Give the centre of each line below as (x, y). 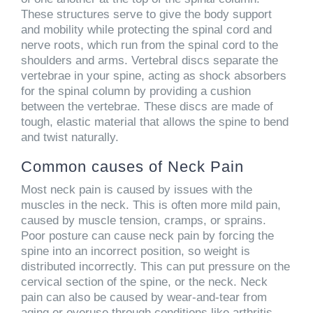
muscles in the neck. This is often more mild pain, (151, 205)
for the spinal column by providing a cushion (136, 91)
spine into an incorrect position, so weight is (136, 251)
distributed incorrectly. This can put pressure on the (155, 266)
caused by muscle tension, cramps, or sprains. (144, 220)
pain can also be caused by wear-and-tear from (144, 297)
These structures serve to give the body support (146, 14)
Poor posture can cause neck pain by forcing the (147, 235)
